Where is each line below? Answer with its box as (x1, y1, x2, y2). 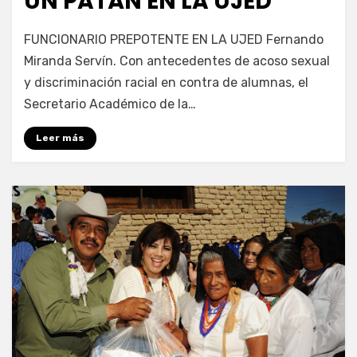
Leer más (36, 131, 84, 143)
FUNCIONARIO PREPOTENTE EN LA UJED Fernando (24, 31, 324, 47)
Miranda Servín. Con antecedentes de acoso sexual (24, 53, 330, 69)
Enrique (58, 25, 96, 40)
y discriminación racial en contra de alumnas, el (24, 74, 308, 90)
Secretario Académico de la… (24, 96, 196, 112)
